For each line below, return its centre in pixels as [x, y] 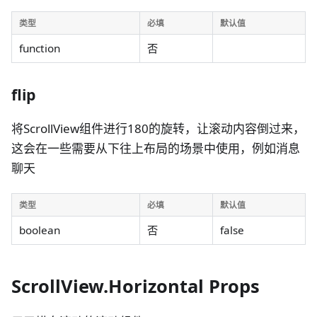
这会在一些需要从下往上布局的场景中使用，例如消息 [156, 149]
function [40, 48]
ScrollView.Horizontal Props [136, 286]
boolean [40, 230]
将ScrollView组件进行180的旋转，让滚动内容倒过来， [158, 129]
